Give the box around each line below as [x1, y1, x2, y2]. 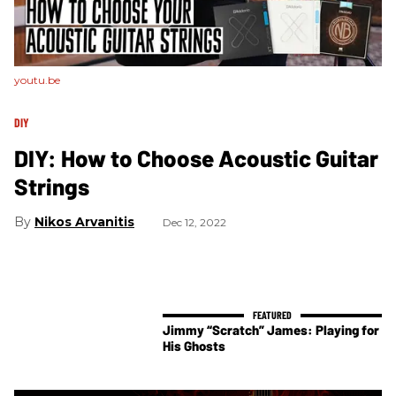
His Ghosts [163, 338, 225, 354]
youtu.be [14, 72, 60, 87]
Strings [14, 171, 89, 200]
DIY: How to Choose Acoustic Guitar [14, 143, 378, 171]
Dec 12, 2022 [163, 215, 226, 229]
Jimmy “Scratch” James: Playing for [163, 322, 379, 339]
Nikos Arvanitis [34, 213, 134, 230]
